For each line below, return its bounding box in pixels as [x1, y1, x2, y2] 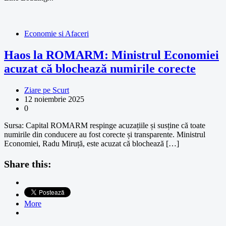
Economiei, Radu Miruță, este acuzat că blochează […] [4, 139, 179, 148]
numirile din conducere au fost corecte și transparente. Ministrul [4, 130, 205, 139]
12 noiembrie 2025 [24, 94, 84, 103]
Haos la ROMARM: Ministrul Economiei [4, 48, 219, 62]
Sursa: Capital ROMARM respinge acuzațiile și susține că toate [4, 121, 205, 130]
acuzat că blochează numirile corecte [4, 62, 196, 75]
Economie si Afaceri [24, 29, 89, 38]
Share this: [4, 158, 51, 169]
